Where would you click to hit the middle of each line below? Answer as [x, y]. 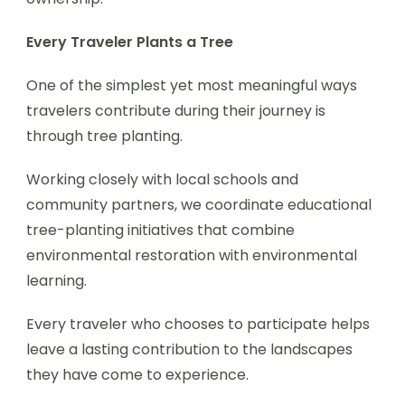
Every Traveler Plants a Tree [130, 42]
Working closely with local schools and [162, 179]
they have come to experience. [137, 375]
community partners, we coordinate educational [199, 205]
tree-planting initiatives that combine [160, 230]
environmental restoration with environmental [192, 255]
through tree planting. [104, 136]
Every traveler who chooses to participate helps [198, 324]
